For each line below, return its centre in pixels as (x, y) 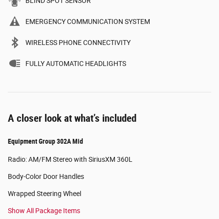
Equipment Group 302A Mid (45, 141)
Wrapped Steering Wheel (44, 193)
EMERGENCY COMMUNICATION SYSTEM (88, 21)
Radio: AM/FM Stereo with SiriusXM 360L (70, 159)
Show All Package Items (44, 210)
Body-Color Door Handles (46, 176)
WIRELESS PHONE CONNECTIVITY (78, 42)
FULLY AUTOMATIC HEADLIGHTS (76, 63)
